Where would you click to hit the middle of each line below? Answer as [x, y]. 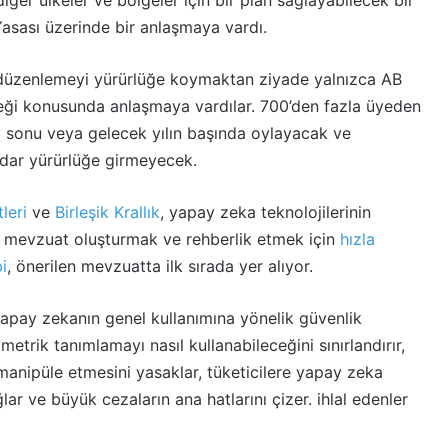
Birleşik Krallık [107, 212]
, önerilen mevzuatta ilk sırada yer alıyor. [160, 266]
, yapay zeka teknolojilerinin [265, 212]
